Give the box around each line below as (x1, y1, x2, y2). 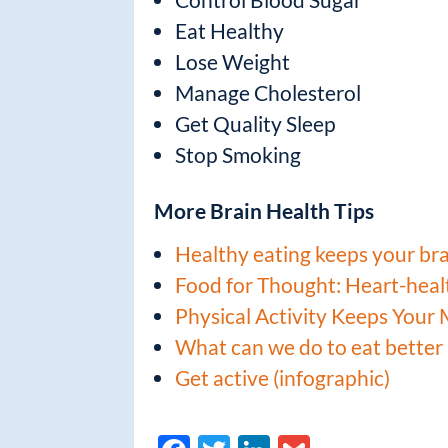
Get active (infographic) (175, 364, 391, 390)
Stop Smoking (175, 141, 302, 167)
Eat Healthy (175, 17, 285, 43)
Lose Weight (175, 48, 291, 74)
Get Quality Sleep (175, 110, 337, 136)
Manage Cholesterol (175, 79, 362, 105)
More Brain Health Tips (154, 197, 375, 223)
